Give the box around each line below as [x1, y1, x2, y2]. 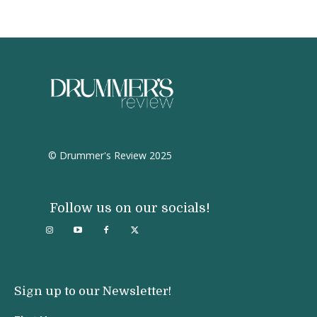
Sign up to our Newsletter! [14, 284, 171, 299]
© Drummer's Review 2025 [48, 149, 172, 163]
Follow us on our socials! [50, 201, 210, 216]
